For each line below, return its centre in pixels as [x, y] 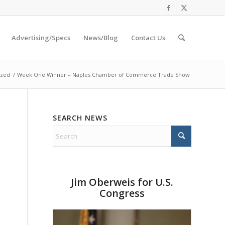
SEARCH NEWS [80, 118]
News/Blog [101, 38]
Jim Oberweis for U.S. [122, 182]
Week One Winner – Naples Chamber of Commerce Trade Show [103, 75]
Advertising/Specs [41, 38]
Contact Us [148, 38]
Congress [122, 193]
